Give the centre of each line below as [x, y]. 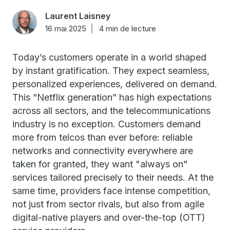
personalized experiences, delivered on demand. [115, 84]
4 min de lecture [128, 28]
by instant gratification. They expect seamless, [111, 71]
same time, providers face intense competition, [111, 191]
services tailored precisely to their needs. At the [113, 177]
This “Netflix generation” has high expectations [112, 97]
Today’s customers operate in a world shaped [109, 57]
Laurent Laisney [78, 16]
